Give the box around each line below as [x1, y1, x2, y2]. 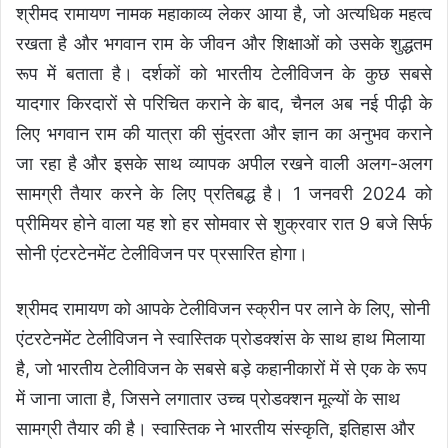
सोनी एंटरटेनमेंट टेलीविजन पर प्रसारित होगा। [16, 243, 308, 265]
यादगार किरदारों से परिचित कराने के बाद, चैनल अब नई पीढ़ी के [16, 93, 432, 115]
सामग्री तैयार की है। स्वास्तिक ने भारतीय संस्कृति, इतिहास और [16, 418, 415, 440]
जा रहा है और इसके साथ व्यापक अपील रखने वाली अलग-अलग [16, 153, 432, 175]
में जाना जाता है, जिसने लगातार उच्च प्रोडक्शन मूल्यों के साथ [16, 388, 400, 410]
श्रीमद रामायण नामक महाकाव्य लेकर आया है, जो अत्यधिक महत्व [16, 3, 432, 25]
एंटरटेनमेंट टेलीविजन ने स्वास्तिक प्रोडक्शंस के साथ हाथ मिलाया [16, 328, 425, 350]
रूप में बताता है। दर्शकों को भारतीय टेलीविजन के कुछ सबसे [16, 63, 432, 85]
